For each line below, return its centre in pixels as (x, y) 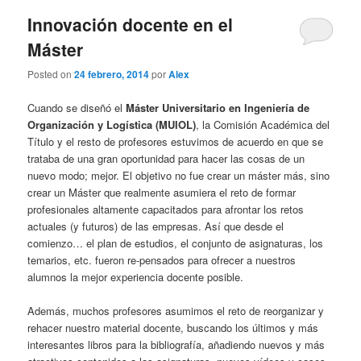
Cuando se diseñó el (77, 107)
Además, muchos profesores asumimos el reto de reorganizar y (176, 310)
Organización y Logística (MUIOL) (112, 124)
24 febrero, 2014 (112, 75)
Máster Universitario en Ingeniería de (218, 107)
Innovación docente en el (131, 25)
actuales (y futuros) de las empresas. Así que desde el (156, 226)
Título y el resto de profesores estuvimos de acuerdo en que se (176, 141)
